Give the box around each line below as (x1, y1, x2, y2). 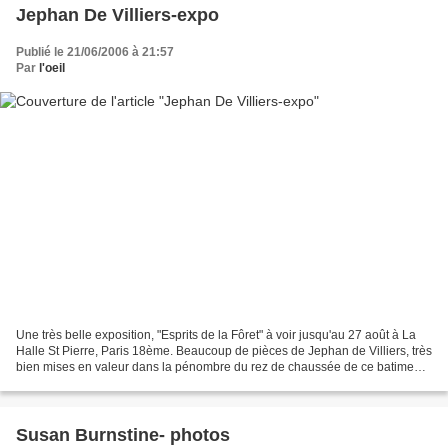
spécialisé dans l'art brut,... (16, 376, 159, 391)
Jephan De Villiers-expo (16, 4, 219, 25)
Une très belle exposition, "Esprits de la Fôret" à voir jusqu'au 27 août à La (16, 328, 416, 343)
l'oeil (39, 60, 65, 75)
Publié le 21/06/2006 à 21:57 (16, 44, 174, 59)
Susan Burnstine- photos (16, 425, 230, 446)
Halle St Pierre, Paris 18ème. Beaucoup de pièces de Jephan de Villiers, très (16, 344, 432, 359)
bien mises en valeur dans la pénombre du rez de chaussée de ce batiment (16, 360, 424, 375)
